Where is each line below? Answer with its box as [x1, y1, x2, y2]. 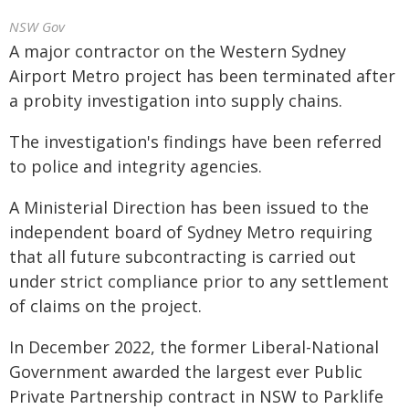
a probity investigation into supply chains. [9, 89, 342, 111]
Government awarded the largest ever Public [9, 361, 362, 383]
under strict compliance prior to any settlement [9, 270, 389, 292]
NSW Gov [9, 17, 65, 36]
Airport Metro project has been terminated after [9, 65, 395, 87]
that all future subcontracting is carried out [9, 246, 356, 267]
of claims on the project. [9, 295, 202, 317]
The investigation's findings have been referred [9, 131, 382, 152]
